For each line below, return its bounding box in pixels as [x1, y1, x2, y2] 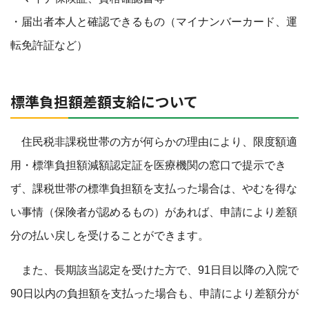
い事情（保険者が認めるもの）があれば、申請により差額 [10, 206, 297, 218]
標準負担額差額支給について [10, 91, 198, 112]
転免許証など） [10, 39, 88, 51]
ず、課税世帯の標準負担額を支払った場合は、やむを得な [10, 183, 297, 195]
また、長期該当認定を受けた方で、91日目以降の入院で [10, 264, 299, 276]
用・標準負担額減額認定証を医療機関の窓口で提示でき [10, 159, 286, 171]
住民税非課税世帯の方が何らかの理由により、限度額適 [10, 136, 297, 148]
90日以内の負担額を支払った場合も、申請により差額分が [10, 288, 299, 299]
